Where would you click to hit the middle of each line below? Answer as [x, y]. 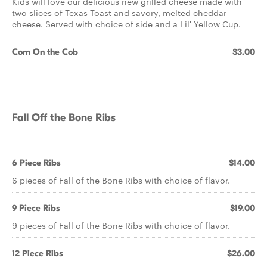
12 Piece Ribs [38, 253]
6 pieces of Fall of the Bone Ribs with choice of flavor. [121, 180]
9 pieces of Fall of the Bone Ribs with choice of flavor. [121, 225]
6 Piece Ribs [36, 163]
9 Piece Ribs [36, 208]
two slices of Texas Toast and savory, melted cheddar [119, 13]
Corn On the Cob [45, 52]
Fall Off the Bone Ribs [64, 118]
